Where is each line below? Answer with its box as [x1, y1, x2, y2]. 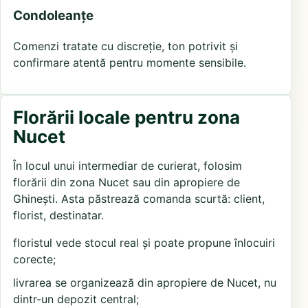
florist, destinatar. [13, 208, 104, 223]
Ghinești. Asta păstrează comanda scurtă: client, [13, 192, 265, 206]
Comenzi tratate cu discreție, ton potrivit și [13, 39, 238, 54]
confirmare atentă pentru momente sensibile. [13, 56, 246, 70]
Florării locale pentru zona [13, 107, 240, 129]
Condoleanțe [13, 7, 93, 23]
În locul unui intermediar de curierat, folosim [13, 159, 242, 173]
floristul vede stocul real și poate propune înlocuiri [13, 236, 275, 250]
